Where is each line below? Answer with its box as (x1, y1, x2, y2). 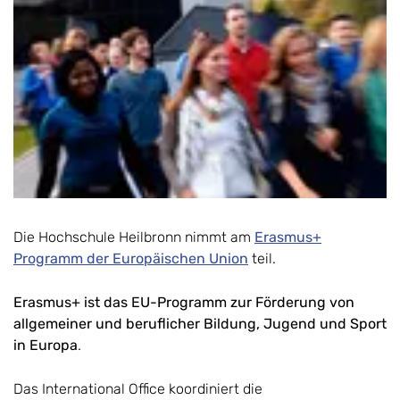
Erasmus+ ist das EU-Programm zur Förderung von (13, 294, 354, 312)
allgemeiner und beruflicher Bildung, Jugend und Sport (13, 315, 387, 333)
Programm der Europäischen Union (13, 250, 248, 268)
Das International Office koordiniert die (13, 380, 262, 398)
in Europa (13, 337, 78, 354)
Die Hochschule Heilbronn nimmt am (13, 229, 254, 246)
